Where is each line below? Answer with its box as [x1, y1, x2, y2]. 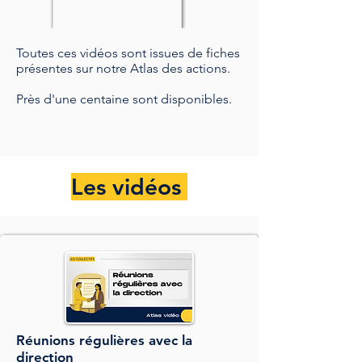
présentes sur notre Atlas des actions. [16, 61, 234, 76]
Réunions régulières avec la [16, 332, 192, 348]
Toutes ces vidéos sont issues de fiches [16, 45, 240, 61]
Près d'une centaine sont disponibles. [16, 91, 235, 107]
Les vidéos [71, 173, 187, 200]
